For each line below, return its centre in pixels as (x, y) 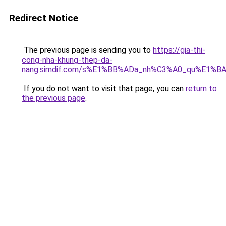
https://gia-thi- (179, 50)
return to (201, 89)
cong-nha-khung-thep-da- (67, 60)
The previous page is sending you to (87, 50)
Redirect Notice (44, 18)
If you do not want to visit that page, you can (104, 89)
